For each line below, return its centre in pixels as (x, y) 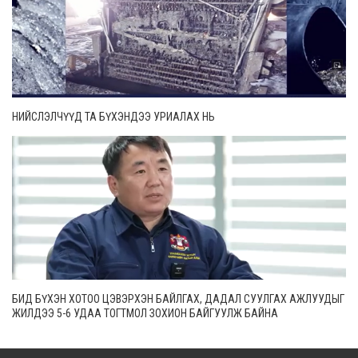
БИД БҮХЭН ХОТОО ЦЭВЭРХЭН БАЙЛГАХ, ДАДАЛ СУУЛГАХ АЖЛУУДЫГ (178, 298)
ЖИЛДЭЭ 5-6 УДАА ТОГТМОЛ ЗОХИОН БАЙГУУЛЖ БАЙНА (145, 313)
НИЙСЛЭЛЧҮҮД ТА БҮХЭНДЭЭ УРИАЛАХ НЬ (113, 116)
